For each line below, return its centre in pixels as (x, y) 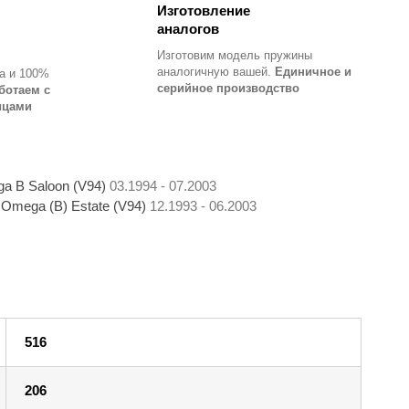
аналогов (188, 29)
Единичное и (313, 72)
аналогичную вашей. (214, 72)
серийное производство (228, 89)
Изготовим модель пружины (234, 56)
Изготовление (203, 11)
